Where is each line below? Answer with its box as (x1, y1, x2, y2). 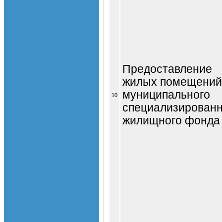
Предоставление (122, 62, 212, 75)
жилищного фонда (122, 114, 220, 127)
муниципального (122, 88, 210, 101)
